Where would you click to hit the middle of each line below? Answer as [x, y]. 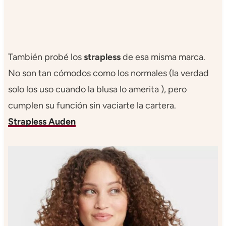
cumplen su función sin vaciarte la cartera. [92, 105]
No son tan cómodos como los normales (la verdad [108, 73]
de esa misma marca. [163, 57]
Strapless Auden [42, 121]
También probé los [46, 57]
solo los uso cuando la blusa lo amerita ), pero [97, 89]
